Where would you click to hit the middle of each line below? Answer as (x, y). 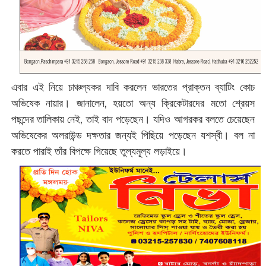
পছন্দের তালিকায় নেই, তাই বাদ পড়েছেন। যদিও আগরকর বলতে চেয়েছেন (133, 119)
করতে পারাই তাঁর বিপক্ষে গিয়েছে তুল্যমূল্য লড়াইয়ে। (100, 151)
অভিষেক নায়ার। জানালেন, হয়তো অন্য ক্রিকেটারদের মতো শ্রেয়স (133, 103)
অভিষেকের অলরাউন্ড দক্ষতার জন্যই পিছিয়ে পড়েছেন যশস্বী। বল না (133, 135)
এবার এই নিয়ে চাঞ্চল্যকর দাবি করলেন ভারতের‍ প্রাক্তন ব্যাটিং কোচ (133, 87)
